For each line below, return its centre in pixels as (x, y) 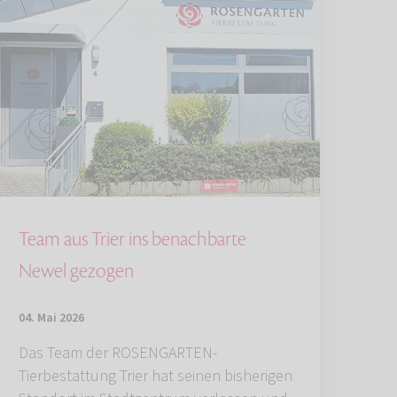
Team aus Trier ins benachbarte (132, 239)
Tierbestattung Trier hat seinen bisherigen (156, 376)
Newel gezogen (76, 271)
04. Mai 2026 (51, 318)
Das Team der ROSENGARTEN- (118, 353)
